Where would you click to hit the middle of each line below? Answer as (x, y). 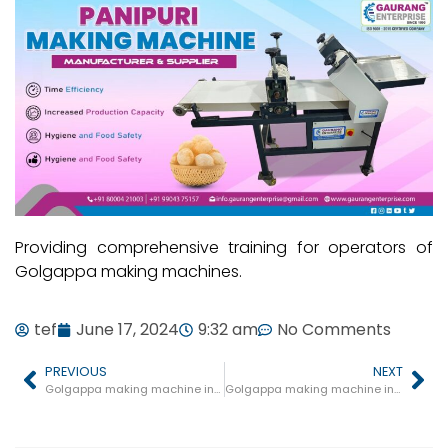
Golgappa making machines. (128, 272)
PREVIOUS (76, 372)
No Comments (334, 330)
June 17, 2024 (127, 330)
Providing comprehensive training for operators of (224, 248)
